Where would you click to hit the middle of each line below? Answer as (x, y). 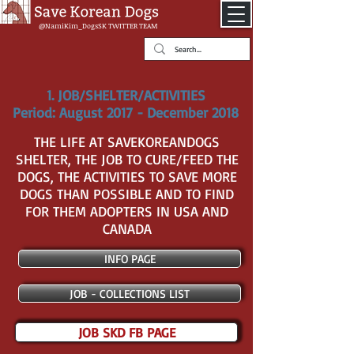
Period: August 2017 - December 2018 (126, 112)
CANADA (127, 228)
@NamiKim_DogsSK (73, 26)
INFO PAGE (130, 259)
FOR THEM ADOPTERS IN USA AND (127, 211)
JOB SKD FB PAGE (126, 332)
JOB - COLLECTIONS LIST (130, 294)
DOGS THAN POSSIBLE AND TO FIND (127, 194)
